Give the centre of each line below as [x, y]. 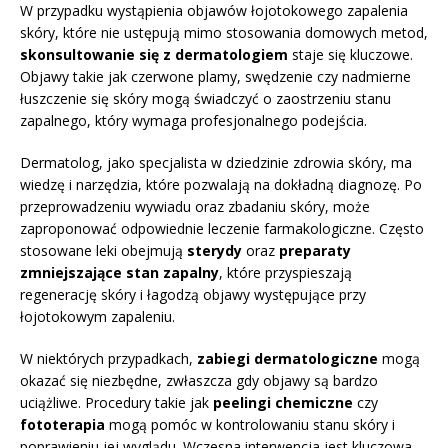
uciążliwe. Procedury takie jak [116, 403]
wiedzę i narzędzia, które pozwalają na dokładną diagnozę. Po [221, 185]
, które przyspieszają [285, 273]
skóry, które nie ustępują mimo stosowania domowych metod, [224, 33]
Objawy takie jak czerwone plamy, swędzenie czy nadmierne [215, 77]
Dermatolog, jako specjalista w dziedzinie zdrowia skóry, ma [216, 163]
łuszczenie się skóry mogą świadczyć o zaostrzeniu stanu [205, 99]
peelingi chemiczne [283, 403]
